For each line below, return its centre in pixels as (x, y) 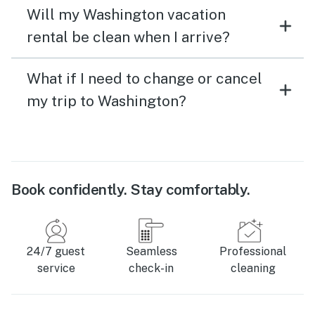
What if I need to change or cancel (144, 79)
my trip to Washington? (107, 101)
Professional (253, 252)
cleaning (253, 269)
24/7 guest (56, 252)
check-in (152, 269)
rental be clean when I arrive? (128, 37)
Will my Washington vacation (126, 15)
